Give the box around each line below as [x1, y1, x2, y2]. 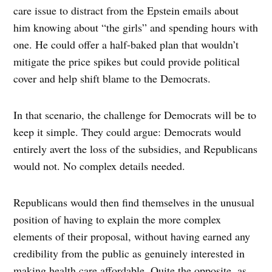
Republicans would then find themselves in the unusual [13, 194, 255, 209]
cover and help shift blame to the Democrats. [13, 70, 219, 86]
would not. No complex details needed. [13, 158, 193, 173]
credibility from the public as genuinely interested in [13, 245, 245, 260]
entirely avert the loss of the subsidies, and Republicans [13, 141, 258, 156]
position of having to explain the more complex [13, 211, 222, 226]
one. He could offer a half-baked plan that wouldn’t [13, 36, 239, 52]
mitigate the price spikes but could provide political [13, 53, 240, 69]
